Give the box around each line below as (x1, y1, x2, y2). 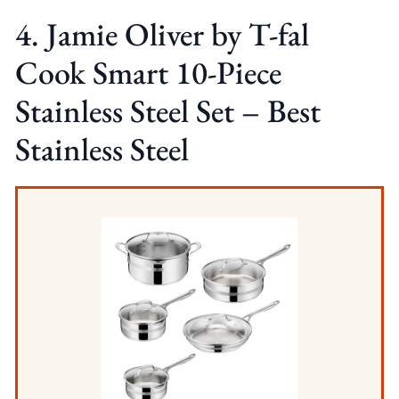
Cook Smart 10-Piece (14, 52, 281, 94)
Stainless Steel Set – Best (14, 90, 321, 133)
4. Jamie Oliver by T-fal (14, 13, 309, 56)
